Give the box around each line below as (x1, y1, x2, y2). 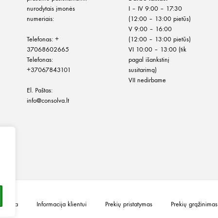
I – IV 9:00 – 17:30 (128, 4, 182, 13)
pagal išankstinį (128, 55, 169, 64)
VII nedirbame (128, 76, 166, 85)
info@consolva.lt (27, 96, 69, 105)
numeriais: (27, 15, 54, 23)
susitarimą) (128, 66, 157, 74)
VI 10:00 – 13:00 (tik (128, 45, 186, 54)
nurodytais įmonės (27, 4, 75, 13)
